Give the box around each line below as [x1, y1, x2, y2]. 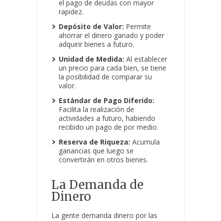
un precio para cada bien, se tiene [59, 63, 166, 73]
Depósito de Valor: [59, 22, 124, 32]
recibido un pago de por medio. [59, 122, 158, 132]
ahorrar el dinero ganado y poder [59, 31, 164, 40]
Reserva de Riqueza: [59, 137, 130, 147]
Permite [124, 22, 151, 32]
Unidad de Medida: [59, 54, 124, 64]
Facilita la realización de [59, 105, 134, 114]
